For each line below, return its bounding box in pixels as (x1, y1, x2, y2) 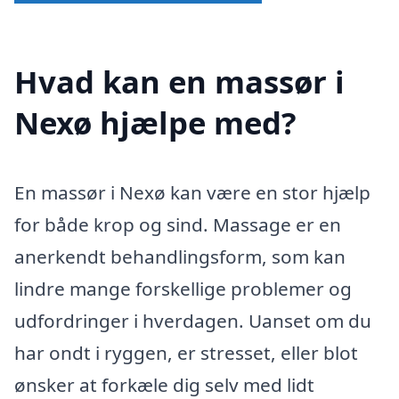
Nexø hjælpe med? (14, 102, 297, 144)
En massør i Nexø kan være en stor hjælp (14, 180, 370, 206)
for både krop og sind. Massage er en (14, 212, 341, 238)
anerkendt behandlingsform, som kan (14, 244, 346, 270)
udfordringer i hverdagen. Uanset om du (14, 308, 371, 334)
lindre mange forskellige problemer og (14, 276, 352, 302)
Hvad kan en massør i (14, 61, 345, 103)
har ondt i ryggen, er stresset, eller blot (14, 340, 358, 366)
